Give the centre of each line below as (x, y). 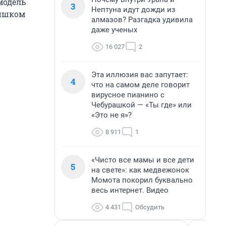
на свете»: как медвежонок (140, 170)
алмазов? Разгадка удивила (142, 20)
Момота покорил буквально (142, 180)
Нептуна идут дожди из (133, 10)
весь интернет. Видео (130, 190)
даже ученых (114, 30)
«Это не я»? (111, 115)
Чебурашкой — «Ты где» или (142, 105)
